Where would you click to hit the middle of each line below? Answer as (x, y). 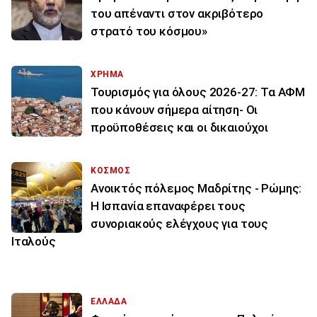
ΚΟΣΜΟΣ (111, 171)
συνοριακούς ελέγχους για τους (180, 224)
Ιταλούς (34, 242)
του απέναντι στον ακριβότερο (177, 14)
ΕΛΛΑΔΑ (109, 302)
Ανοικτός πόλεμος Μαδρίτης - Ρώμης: (196, 189)
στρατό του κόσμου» (149, 31)
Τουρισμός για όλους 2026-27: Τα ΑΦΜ (198, 92)
